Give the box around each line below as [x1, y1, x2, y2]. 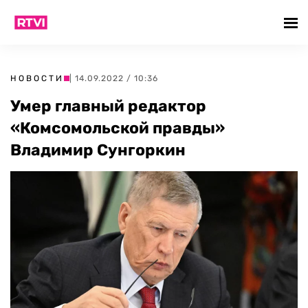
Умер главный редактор [10, 96, 206, 115]
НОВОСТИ [10, 74, 64, 83]
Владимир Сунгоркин [10, 140, 186, 159]
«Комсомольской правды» [10, 118, 225, 137]
